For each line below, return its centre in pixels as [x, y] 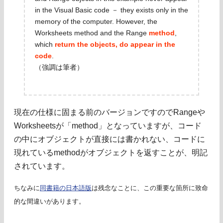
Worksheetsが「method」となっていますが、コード [108, 126]
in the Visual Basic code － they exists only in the [111, 10]
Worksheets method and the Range [92, 33]
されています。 [42, 166]
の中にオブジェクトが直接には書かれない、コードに [110, 139]
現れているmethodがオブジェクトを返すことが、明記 [111, 153]
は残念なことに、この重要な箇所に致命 [150, 188]
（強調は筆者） [59, 67]
